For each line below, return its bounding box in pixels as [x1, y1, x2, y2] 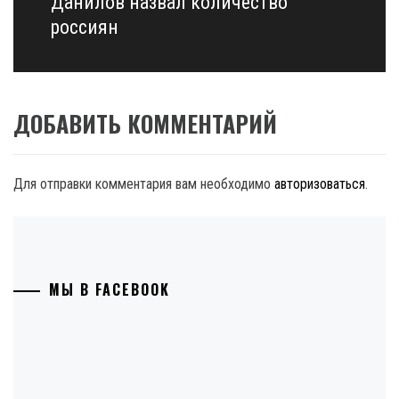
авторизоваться [274, 175, 365, 192]
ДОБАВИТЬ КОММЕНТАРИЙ [13, 105, 277, 141]
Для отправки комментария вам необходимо [13, 175, 274, 192]
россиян [50, 15, 118, 38]
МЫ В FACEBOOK [49, 278, 170, 300]
